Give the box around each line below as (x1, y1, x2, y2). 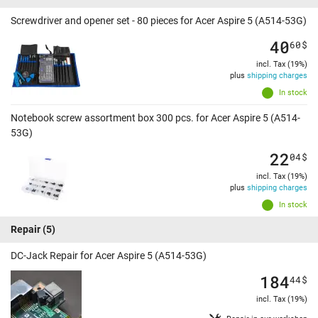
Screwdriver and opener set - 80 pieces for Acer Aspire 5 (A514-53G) (11, 15, 307, 27)
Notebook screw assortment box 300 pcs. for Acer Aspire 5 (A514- (11, 112, 300, 124)
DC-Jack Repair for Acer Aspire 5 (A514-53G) (11, 250, 207, 262)
